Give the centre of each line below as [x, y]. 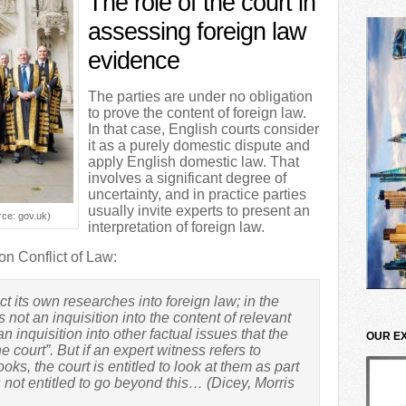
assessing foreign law [197, 32]
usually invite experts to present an [199, 211]
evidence [134, 61]
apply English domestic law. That [193, 162]
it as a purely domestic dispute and [199, 145]
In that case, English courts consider [203, 129]
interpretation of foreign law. [176, 227]
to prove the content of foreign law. [197, 113]
